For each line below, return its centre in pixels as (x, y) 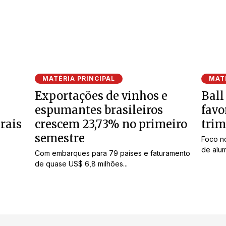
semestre (60, 138)
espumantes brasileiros (99, 110)
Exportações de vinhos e (101, 96)
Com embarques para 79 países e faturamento (112, 153)
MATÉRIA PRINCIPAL (79, 78)
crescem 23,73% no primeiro (111, 124)
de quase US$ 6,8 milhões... (81, 163)
